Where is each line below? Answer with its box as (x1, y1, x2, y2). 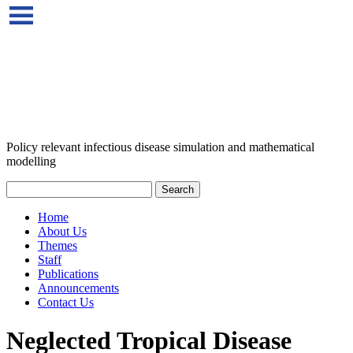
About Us (38, 225, 87, 238)
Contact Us (38, 295, 94, 309)
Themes (38, 239, 77, 252)
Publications (38, 267, 98, 281)
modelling (6, 154, 56, 168)
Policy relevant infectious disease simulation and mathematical (6, 140, 314, 154)
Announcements (38, 281, 119, 295)
